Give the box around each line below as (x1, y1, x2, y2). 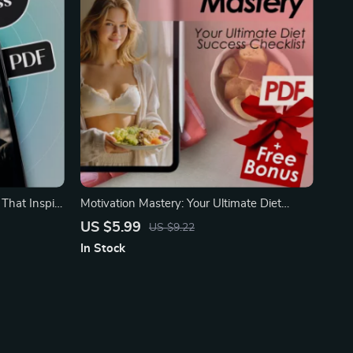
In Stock (80, 243, 125, 255)
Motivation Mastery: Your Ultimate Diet (80, 198, 281, 210)
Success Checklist (80, 215, 173, 227)
